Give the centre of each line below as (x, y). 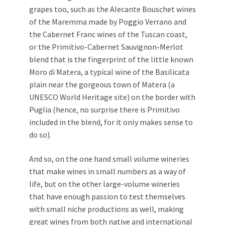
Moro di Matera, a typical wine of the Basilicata (109, 72)
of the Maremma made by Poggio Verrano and (108, 21)
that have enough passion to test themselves (107, 196)
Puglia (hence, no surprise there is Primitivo (104, 109)
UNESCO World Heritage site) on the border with (112, 97)
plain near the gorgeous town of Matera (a (102, 84)
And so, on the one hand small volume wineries (109, 158)
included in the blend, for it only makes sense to (111, 122)
